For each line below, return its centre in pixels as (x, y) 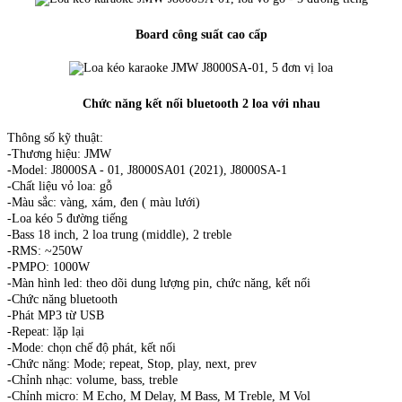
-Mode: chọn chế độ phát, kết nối (92, 347)
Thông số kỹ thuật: (55, 137)
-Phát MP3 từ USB (56, 315)
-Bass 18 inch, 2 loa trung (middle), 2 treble (119, 234)
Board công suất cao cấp (201, 34)
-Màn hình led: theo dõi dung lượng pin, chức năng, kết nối (159, 283)
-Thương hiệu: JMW (61, 153)
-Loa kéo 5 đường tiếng (67, 218)
